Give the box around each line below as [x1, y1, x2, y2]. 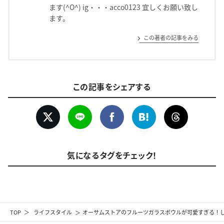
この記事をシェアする [73, 80, 151, 92]
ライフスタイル [33, 207, 72, 216]
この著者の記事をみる [143, 33, 198, 42]
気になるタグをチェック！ [67, 148, 157, 161]
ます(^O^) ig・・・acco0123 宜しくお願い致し [48, 2, 198, 12]
